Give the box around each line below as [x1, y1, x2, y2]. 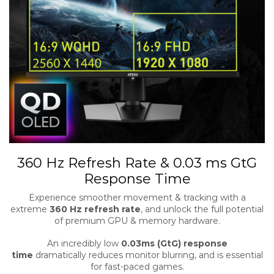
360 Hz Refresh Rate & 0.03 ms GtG [17, 154, 257, 171]
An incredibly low [46, 238, 121, 250]
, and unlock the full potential [141, 203, 264, 215]
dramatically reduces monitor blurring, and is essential [32, 250, 263, 261]
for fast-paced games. [90, 261, 184, 273]
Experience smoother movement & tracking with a [28, 191, 246, 203]
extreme [10, 203, 50, 215]
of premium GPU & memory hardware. [54, 215, 220, 226]
